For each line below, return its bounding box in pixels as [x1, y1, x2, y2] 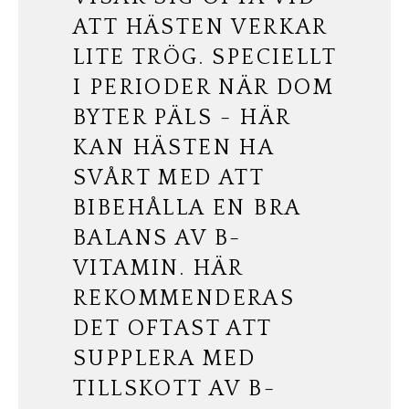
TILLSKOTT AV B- [73, 377, 276, 402]
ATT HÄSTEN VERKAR [73, 16, 328, 40]
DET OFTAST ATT [73, 317, 272, 341]
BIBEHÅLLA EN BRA [73, 196, 301, 221]
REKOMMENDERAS [73, 287, 296, 311]
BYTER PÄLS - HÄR [73, 106, 291, 131]
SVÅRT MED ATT [73, 166, 265, 191]
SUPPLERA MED [73, 347, 257, 372]
